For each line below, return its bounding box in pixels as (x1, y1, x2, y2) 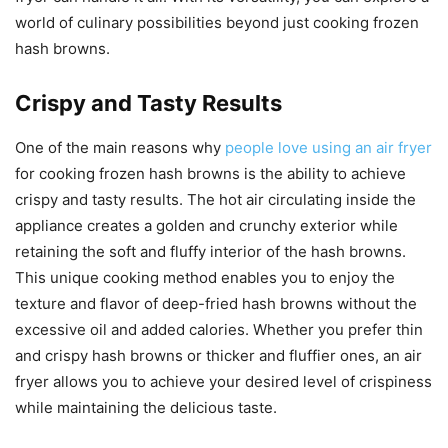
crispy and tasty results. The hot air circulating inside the (15, 189, 416, 209)
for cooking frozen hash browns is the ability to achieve (15, 163, 406, 183)
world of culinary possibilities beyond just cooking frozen (15, 12, 419, 32)
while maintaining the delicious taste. (15, 397, 277, 417)
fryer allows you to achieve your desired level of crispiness (15, 371, 432, 391)
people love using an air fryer (225, 137, 432, 157)
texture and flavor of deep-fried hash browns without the (15, 293, 417, 313)
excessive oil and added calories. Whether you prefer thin (15, 319, 423, 339)
